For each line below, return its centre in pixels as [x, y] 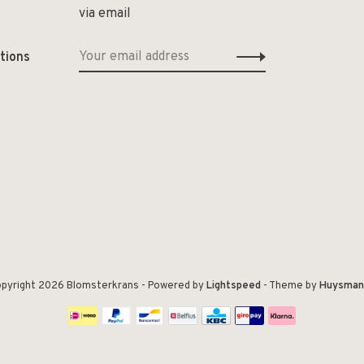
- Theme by [290, 286]
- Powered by [173, 286]
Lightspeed [233, 286]
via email [105, 14]
